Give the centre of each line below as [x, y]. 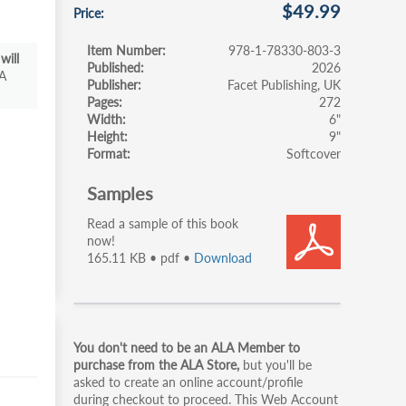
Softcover [314, 154]
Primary [119, 338]
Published [114, 68]
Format [107, 154]
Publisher [112, 85]
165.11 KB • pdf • [140, 258]
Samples [120, 193]
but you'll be [277, 365]
